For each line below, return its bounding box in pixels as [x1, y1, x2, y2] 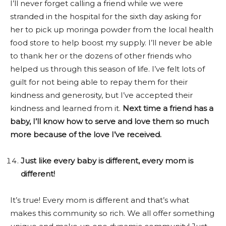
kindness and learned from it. [10, 103, 123, 113]
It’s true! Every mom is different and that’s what [10, 195, 189, 205]
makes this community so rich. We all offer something [10, 208, 214, 218]
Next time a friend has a [123, 103, 213, 113]
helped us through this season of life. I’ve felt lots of [10, 64, 205, 74]
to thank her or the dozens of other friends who [10, 50, 192, 61]
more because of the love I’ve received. [10, 129, 163, 139]
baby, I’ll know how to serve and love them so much [10, 116, 209, 126]
